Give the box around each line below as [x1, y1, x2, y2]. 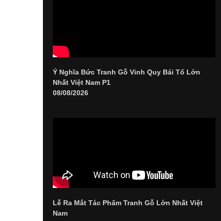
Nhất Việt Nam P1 [53, 78, 110, 87]
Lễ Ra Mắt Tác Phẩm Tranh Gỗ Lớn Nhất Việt [53, 199, 203, 207]
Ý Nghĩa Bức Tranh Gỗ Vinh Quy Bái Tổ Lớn [53, 68, 200, 76]
